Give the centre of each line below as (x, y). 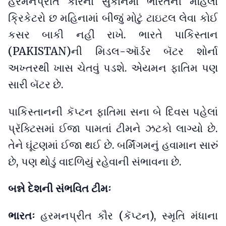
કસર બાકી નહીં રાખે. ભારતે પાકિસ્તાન (113, 35)
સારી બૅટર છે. (36, 84)
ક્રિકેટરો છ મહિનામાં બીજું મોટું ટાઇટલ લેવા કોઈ (113, 18)
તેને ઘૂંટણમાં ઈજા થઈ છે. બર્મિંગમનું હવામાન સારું (113, 145)
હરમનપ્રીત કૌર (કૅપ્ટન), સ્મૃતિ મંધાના (129, 216)
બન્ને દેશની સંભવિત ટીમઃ (60, 189)
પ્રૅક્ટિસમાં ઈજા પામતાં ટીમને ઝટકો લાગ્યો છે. (113, 128)
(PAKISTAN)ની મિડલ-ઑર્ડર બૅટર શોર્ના (113, 51)
